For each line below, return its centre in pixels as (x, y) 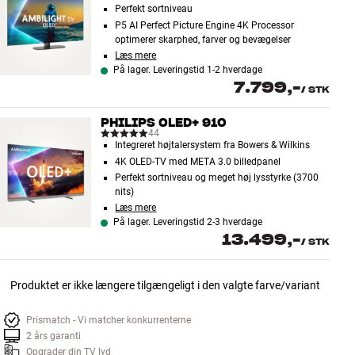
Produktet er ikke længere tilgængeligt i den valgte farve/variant (165, 286)
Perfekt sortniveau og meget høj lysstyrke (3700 (217, 178)
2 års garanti (53, 336)
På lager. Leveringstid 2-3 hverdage (188, 222)
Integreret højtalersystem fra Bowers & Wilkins (213, 145)
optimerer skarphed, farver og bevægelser (203, 39)
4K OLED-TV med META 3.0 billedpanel (198, 161)
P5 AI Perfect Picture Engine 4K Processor (205, 25)
